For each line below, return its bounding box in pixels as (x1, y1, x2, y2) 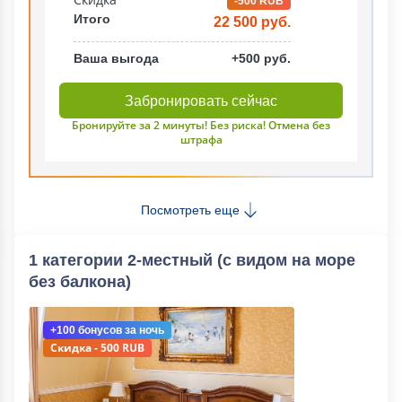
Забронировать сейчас (125, 92, 277, 109)
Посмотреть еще (141, 202, 240, 217)
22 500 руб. (214, 14, 291, 30)
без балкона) (29, 273, 131, 291)
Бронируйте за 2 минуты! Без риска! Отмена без (72, 118, 330, 133)
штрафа (179, 132, 223, 147)
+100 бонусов (50, 324, 122, 336)
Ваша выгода (74, 51, 159, 66)
